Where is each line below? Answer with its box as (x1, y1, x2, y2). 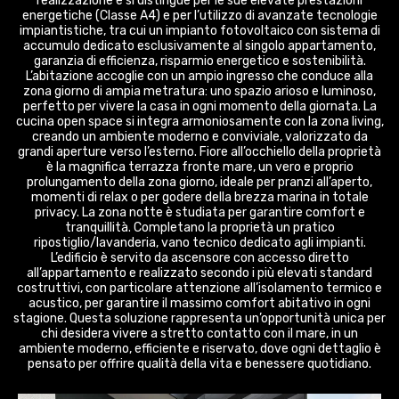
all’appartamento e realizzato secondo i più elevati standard (27, 265, 372, 281)
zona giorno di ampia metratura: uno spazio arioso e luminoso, (23, 84, 376, 99)
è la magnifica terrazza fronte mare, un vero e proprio (45, 159, 354, 175)
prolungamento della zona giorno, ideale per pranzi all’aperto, (27, 175, 372, 190)
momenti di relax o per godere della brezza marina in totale (30, 190, 369, 205)
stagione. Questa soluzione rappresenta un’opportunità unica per (13, 311, 386, 326)
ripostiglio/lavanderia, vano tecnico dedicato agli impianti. (33, 235, 366, 250)
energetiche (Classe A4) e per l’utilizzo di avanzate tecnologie (21, 8, 378, 23)
